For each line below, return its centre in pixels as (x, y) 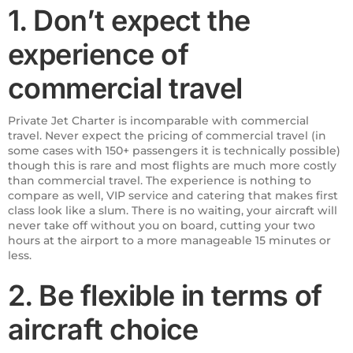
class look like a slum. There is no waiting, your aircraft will (173, 210)
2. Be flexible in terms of (165, 295)
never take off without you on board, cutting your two (162, 225)
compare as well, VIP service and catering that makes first (173, 195)
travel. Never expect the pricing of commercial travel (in (167, 135)
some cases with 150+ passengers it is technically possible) (174, 150)
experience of (98, 54)
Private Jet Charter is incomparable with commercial (158, 120)
